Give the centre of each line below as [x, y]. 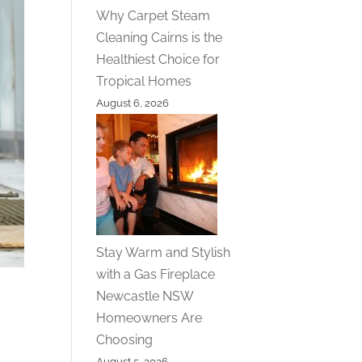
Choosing [125, 339]
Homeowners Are [149, 318]
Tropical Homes [144, 81]
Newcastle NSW [145, 296]
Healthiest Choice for [158, 59]
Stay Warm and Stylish [164, 252]
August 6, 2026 [133, 103]
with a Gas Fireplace [156, 274]
